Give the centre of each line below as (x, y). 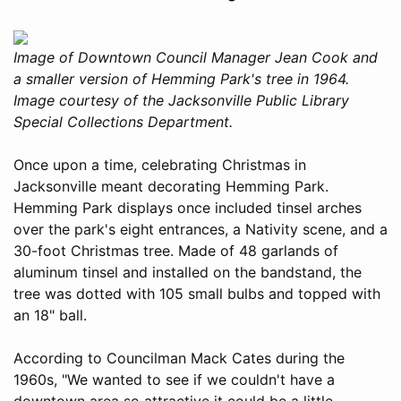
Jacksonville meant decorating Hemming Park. (171, 186)
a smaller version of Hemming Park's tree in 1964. (181, 78)
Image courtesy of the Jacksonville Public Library (181, 100)
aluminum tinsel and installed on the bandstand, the (188, 272)
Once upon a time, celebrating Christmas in (160, 164)
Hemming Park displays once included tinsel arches (188, 207)
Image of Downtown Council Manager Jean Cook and (196, 57)
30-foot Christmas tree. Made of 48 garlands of (176, 250)
